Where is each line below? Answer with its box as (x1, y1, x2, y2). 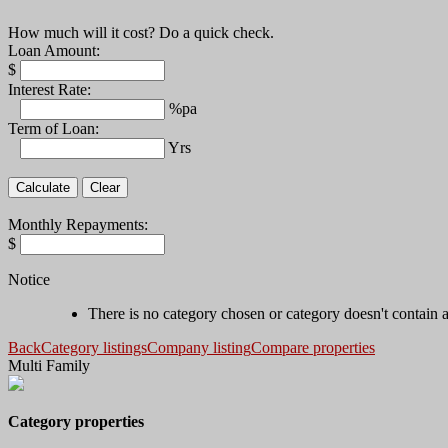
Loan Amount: (8, 42, 100, 60)
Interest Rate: (8, 81, 91, 99)
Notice (8, 271, 50, 289)
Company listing (147, 339, 251, 357)
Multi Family (8, 357, 90, 375)
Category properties (8, 413, 144, 431)
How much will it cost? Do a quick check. (8, 24, 274, 42)
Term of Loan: (8, 120, 99, 138)
